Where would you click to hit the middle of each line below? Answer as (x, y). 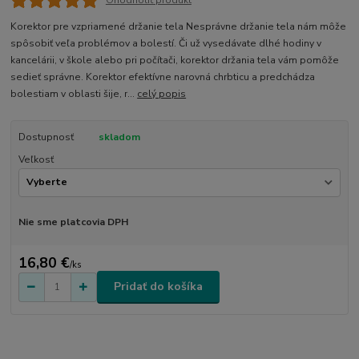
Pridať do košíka (158, 287)
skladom (119, 137)
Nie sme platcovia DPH (73, 222)
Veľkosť (36, 159)
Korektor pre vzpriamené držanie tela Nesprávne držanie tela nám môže (179, 26)
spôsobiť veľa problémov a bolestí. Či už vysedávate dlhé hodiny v (166, 43)
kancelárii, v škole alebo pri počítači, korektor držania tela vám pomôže (175, 60)
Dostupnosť (46, 137)
